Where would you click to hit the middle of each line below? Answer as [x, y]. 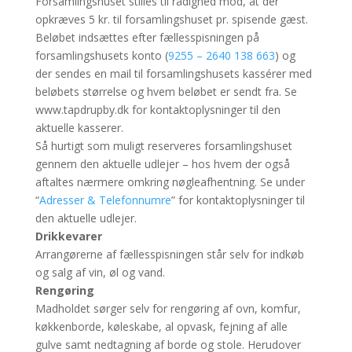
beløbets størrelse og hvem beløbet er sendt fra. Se [166, 91]
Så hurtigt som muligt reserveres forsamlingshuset [163, 145]
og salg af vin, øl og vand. [100, 272]
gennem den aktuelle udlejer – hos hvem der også [162, 163]
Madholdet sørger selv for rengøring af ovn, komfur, [168, 308]
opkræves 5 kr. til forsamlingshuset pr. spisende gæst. [171, 19]
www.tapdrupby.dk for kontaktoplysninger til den [158, 109]
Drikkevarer [68, 236]
